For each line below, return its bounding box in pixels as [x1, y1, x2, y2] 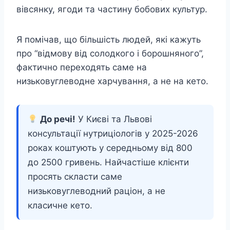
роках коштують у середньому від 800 [28, 143, 193, 154]
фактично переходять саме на [16, 62, 147, 73]
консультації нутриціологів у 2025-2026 [28, 128, 198, 139]
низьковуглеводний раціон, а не [28, 186, 165, 197]
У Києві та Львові [75, 114, 152, 125]
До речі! [40, 114, 76, 125]
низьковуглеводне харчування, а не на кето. [16, 76, 208, 87]
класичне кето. [28, 200, 92, 211]
